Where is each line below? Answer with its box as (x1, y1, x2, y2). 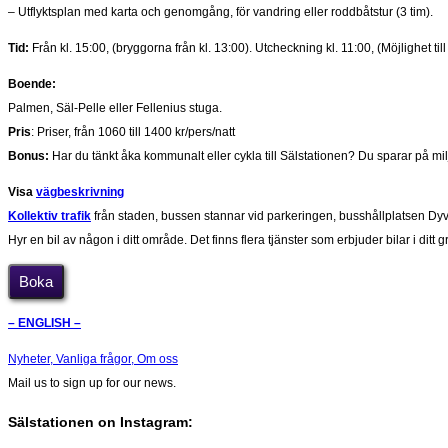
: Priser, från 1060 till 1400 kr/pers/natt (31, 125, 235, 140)
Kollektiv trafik (8, 209, 91, 224)
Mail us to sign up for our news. (8, 376, 176, 391)
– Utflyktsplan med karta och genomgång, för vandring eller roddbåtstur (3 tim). (8, 5, 433, 20)
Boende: (8, 77, 56, 92)
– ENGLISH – (8, 316, 81, 331)
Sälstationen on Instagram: (8, 413, 193, 430)
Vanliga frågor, (56, 352, 137, 367)
